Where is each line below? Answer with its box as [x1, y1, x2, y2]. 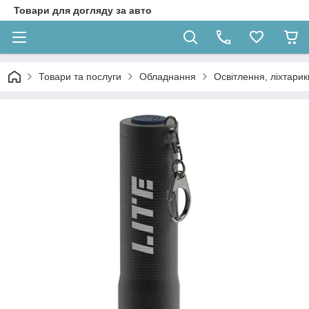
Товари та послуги [39, 71, 121, 82]
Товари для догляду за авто [14, 5, 152, 16]
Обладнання [139, 71, 196, 82]
